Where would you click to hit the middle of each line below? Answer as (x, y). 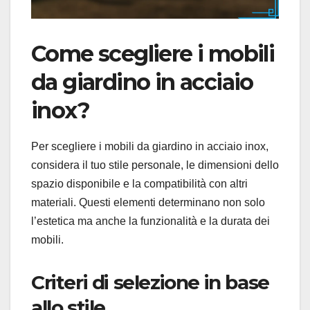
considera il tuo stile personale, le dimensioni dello (155, 165)
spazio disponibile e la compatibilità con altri (139, 184)
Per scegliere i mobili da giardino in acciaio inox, (150, 147)
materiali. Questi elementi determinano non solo (148, 203)
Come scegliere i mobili (153, 54)
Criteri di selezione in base (150, 283)
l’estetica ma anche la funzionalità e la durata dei (151, 221)
